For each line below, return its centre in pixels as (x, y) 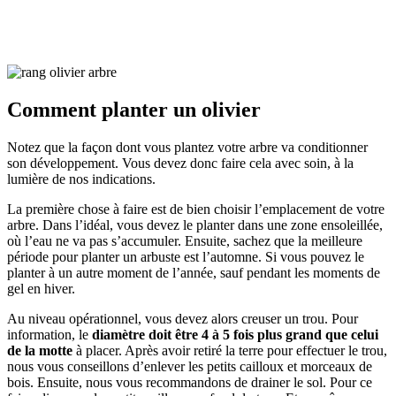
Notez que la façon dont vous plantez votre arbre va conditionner (187, 147)
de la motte (40, 350)
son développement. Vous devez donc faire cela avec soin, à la (180, 163)
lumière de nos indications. (81, 179)
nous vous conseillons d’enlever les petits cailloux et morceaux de (190, 366)
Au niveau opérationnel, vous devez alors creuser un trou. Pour (183, 318)
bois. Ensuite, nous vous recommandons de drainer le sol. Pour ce (190, 382)
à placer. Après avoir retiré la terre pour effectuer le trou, (230, 350)
